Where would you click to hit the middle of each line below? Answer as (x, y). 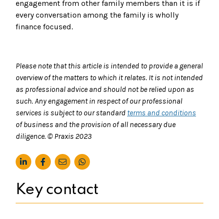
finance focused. (44, 27)
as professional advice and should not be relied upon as (105, 89)
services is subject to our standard (71, 113)
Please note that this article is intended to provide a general (109, 66)
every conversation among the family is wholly (97, 15)
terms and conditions (162, 113)
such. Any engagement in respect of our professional (99, 101)
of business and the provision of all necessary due (96, 125)
